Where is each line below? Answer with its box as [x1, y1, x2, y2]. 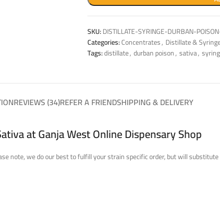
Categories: [87, 35, 120, 49]
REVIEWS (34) [13, 94, 60, 110]
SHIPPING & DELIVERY [116, 94, 193, 110]
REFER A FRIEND [59, 94, 117, 110]
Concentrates [121, 35, 161, 49]
